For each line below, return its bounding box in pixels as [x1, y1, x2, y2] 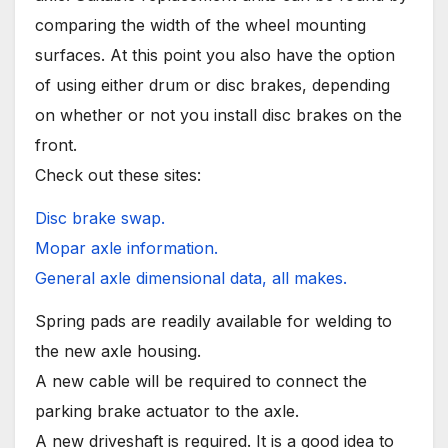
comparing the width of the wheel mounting [35, 15, 366, 36]
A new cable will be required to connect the [35, 370, 367, 391]
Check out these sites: [35, 165, 201, 186]
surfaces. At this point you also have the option [35, 45, 395, 66]
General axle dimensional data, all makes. [35, 267, 347, 288]
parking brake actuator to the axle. [35, 400, 299, 421]
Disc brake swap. [35, 207, 165, 228]
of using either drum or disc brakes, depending [35, 75, 390, 96]
